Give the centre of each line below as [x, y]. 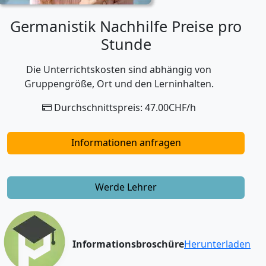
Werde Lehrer [126, 187]
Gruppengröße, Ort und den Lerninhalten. [119, 83]
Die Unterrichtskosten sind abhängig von [119, 69]
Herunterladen [217, 244]
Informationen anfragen [126, 142]
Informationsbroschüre [128, 244]
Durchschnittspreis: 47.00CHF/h [123, 107]
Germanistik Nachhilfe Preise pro [126, 26]
